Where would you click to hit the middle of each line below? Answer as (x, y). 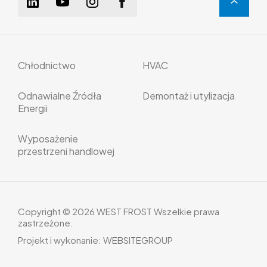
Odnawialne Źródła (60, 96)
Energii (33, 108)
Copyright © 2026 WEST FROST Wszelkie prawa (119, 211)
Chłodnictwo (47, 65)
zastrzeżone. (46, 223)
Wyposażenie (48, 139)
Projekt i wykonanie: (60, 240)
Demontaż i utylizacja (189, 96)
